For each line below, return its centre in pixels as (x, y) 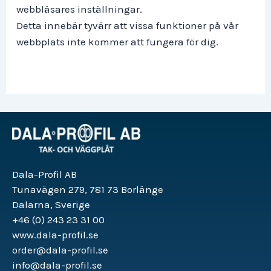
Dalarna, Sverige (51, 205)
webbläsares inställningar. (79, 9)
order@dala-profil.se (60, 250)
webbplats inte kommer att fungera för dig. (117, 42)
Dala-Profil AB (44, 175)
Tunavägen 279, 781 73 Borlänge (88, 190)
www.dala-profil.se (55, 235)
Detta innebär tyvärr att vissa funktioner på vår (127, 26)
